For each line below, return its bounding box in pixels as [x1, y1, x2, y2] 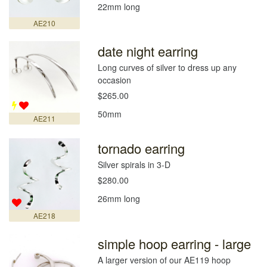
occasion [98, 74, 132, 86]
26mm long [98, 193, 141, 205]
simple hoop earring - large [98, 234, 252, 253]
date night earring [98, 42, 198, 61]
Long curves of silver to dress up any [98, 61, 237, 74]
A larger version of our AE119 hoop [98, 253, 231, 266]
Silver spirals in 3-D [98, 159, 171, 171]
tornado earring [98, 139, 185, 158]
